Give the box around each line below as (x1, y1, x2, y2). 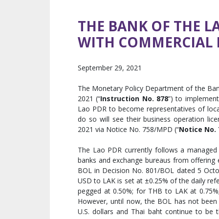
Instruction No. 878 (100, 94, 169, 104)
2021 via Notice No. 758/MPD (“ (78, 125, 179, 134)
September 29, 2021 (78, 63, 142, 73)
